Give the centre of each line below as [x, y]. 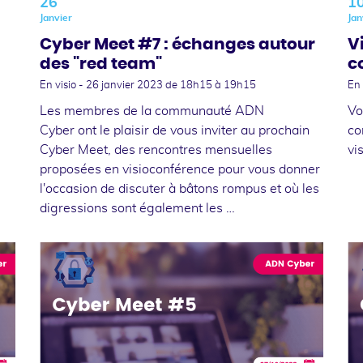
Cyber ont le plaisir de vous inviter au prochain [174, 130]
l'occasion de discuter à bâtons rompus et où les [179, 188]
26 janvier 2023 [125, 85]
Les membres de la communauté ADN [152, 111]
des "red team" [100, 64]
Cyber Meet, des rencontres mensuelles [156, 149]
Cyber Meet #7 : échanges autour [177, 44]
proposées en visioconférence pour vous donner [179, 169]
